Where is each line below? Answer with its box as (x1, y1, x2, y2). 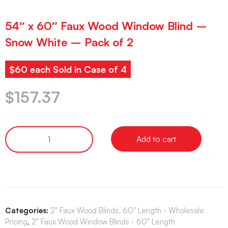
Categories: (5, 205, 48, 215)
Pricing (5, 216, 27, 226)
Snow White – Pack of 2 (5, 35, 133, 49)
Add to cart (136, 133, 176, 144)
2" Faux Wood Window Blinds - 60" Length (32, 216, 175, 226)
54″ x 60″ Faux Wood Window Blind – (5, 19, 207, 33)
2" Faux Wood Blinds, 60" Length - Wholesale (50, 205, 204, 215)
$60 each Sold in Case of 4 (9, 64, 127, 75)
